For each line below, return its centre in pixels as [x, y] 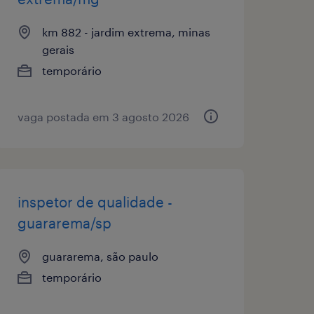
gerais [58, 49]
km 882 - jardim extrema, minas [126, 32]
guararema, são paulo [100, 256]
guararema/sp [64, 223]
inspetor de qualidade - [95, 202]
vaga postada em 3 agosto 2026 [103, 116]
